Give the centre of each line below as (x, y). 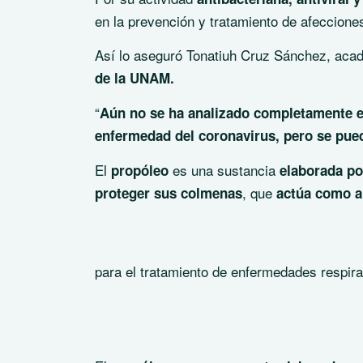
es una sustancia (222, 170)
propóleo (138, 170)
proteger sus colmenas (169, 193)
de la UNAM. (135, 78)
